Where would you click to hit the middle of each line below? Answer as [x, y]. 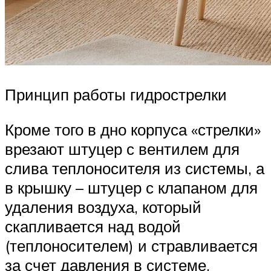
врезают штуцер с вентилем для [122, 149]
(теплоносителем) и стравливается [131, 245]
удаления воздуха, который [103, 207]
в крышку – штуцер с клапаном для [131, 187]
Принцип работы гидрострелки [116, 95]
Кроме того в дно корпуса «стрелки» [133, 129]
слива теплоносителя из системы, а [135, 168]
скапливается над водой [93, 226]
